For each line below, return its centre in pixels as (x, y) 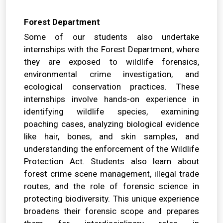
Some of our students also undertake (111, 37)
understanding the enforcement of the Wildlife (111, 149)
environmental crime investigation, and (111, 74)
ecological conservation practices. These (111, 87)
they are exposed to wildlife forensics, (111, 62)
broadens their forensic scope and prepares (111, 211)
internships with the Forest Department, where (111, 50)
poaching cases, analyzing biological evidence (111, 124)
